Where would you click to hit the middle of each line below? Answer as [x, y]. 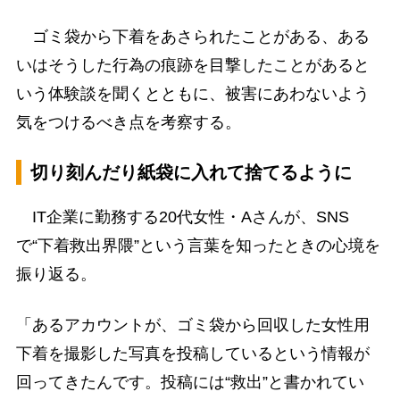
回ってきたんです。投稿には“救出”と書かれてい [190, 382]
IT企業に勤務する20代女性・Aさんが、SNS [182, 217]
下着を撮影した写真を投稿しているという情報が [192, 353]
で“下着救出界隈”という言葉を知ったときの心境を [198, 245]
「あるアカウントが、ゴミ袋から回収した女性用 [192, 325]
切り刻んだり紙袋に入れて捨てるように [191, 172]
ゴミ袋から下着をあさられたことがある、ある [192, 37]
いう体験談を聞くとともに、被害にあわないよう [192, 94]
